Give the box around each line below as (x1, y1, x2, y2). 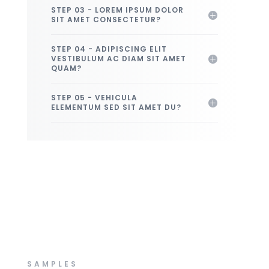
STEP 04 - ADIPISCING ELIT (50, 44, 167, 55)
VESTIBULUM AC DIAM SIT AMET (50, 53, 186, 64)
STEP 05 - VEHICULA (50, 92, 138, 103)
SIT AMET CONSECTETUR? (50, 14, 161, 25)
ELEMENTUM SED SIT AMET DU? (50, 102, 181, 113)
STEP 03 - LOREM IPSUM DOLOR (50, 5, 184, 16)
